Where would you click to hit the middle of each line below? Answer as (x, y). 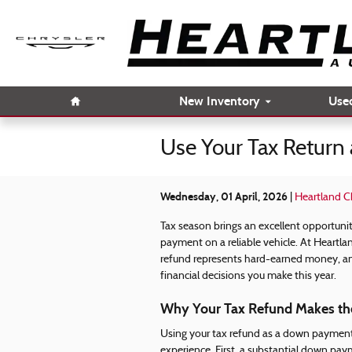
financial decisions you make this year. (248, 276)
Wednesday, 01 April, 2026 (224, 197)
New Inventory (219, 101)
